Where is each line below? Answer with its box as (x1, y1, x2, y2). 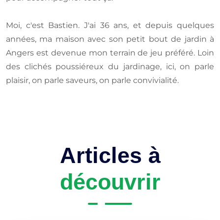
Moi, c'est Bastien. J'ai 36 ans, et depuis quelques (6, 21, 214, 30)
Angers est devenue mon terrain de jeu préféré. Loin (6, 48, 214, 57)
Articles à (59, 143, 161, 168)
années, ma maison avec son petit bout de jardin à (6, 34, 214, 44)
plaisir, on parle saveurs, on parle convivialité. (6, 76, 179, 85)
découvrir (59, 169, 161, 194)
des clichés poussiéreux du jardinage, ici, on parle (6, 62, 214, 71)
